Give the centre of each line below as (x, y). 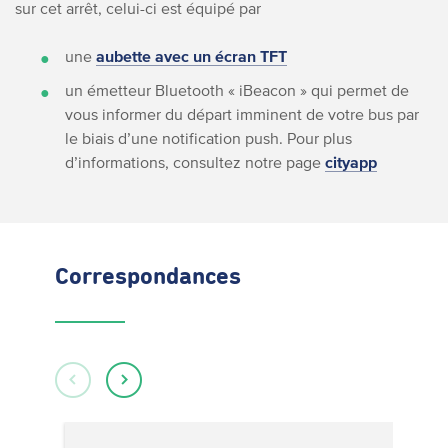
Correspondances (148, 277)
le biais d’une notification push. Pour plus (208, 138)
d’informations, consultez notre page (195, 162)
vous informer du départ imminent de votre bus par (242, 114)
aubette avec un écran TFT (191, 56)
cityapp (351, 162)
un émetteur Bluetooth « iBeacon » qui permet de (237, 90)
